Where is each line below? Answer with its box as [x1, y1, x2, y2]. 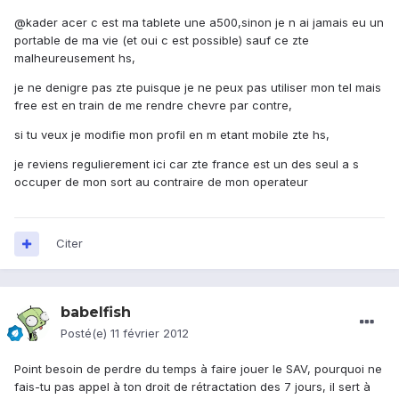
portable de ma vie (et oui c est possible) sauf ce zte [14, 33, 309, 48]
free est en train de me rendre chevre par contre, [14, 98, 292, 113]
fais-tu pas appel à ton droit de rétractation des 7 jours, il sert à [14, 379, 370, 395]
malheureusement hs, [14, 51, 135, 66]
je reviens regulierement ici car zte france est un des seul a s [14, 157, 359, 172]
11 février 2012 [110, 326, 189, 341]
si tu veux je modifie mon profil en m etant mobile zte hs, [14, 127, 330, 142]
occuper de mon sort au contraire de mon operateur [14, 175, 308, 190]
